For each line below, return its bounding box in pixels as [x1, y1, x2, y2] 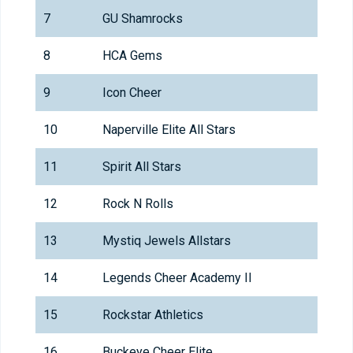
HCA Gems [102, 48, 162, 64]
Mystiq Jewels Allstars [102, 233, 231, 249]
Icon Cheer [102, 85, 162, 101]
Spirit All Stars [102, 159, 181, 175]
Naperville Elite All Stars [102, 122, 236, 138]
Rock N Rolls [102, 196, 173, 212]
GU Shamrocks [102, 11, 183, 27]
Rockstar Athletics [102, 307, 203, 323]
